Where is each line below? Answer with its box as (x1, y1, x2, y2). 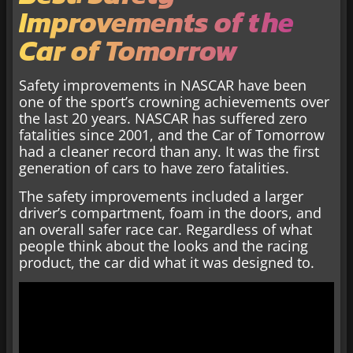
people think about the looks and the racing (19, 236, 308, 255)
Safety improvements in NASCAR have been (19, 76, 307, 95)
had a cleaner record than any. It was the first (19, 142, 319, 162)
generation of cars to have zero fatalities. (19, 158, 289, 178)
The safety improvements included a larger (19, 186, 303, 206)
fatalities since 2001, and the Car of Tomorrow (19, 125, 325, 145)
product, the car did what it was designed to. (19, 252, 314, 272)
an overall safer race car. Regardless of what (19, 219, 312, 239)
